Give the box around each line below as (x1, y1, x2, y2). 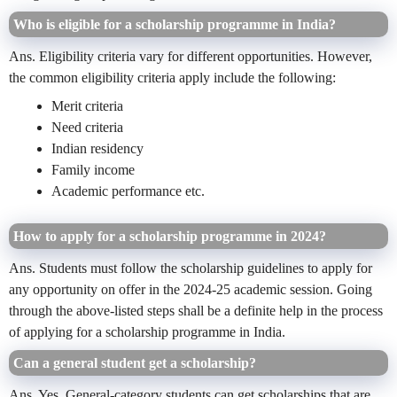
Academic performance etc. (51, 183, 205, 199)
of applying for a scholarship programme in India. (9, 324, 289, 340)
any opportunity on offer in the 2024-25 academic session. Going (9, 282, 372, 298)
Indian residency (51, 141, 144, 157)
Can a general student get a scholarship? (13, 355, 256, 371)
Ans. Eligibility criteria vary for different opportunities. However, (9, 49, 372, 65)
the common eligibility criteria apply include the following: (9, 70, 336, 86)
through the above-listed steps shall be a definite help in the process (9, 303, 383, 319)
